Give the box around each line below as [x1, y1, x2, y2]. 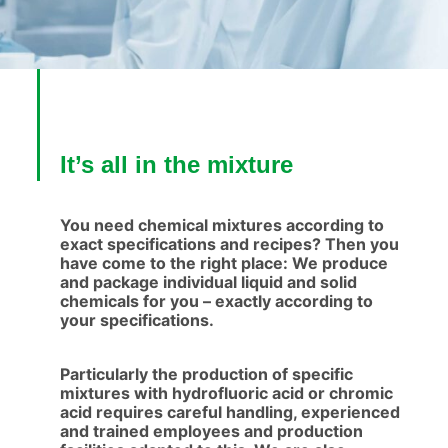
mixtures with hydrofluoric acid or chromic [59, 383, 393, 403]
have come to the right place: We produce [59, 253, 388, 273]
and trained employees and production [59, 421, 363, 441]
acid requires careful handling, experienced [59, 402, 400, 422]
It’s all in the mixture [59, 151, 293, 178]
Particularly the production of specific [59, 364, 353, 384]
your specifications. [59, 310, 214, 330]
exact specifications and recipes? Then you [59, 234, 399, 254]
